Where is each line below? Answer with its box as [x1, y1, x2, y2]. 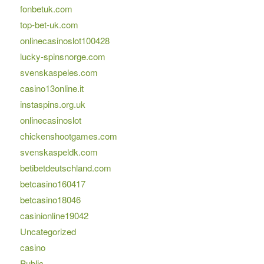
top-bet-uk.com [19, 18, 78, 31]
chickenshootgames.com [19, 130, 117, 143]
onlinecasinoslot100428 [19, 34, 110, 47]
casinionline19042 [19, 209, 88, 222]
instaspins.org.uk [19, 98, 85, 111]
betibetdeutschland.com [19, 161, 111, 174]
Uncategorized [19, 225, 76, 238]
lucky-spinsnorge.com [19, 50, 105, 63]
